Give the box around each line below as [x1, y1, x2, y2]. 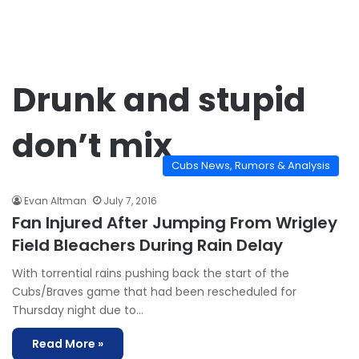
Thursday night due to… [12, 302, 143, 318]
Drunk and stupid [12, 77, 306, 123]
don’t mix [12, 123, 172, 168]
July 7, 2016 [103, 194, 157, 208]
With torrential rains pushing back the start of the [12, 265, 289, 281]
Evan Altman [24, 194, 87, 208]
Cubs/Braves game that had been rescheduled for [12, 284, 296, 300]
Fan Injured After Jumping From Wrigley [12, 212, 337, 234]
